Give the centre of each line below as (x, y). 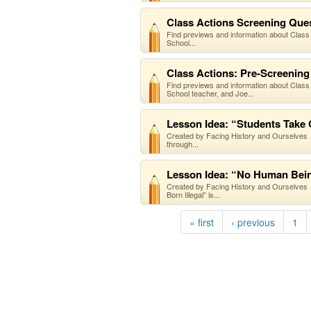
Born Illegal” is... (193, 194)
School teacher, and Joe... (210, 93)
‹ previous (253, 222)
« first (202, 222)
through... (183, 144)
